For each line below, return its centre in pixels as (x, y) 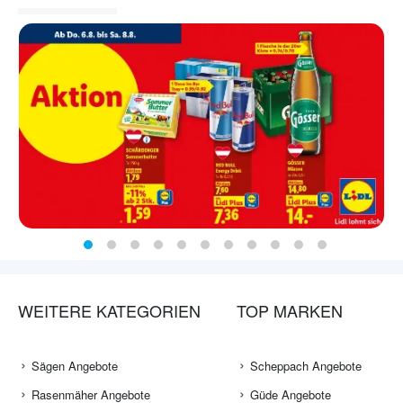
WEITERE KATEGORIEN (109, 311)
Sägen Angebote (75, 366)
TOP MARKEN (289, 311)
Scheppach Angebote (305, 366)
